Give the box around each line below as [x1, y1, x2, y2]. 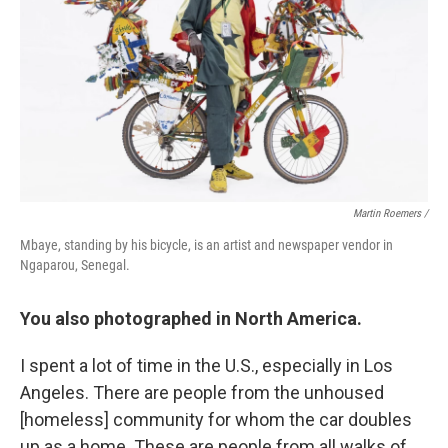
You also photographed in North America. [20, 308, 362, 329]
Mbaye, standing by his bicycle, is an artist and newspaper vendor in [20, 237, 393, 253]
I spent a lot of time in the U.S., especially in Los [20, 355, 393, 376]
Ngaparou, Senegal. [20, 257, 130, 273]
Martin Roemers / [353, 207, 428, 220]
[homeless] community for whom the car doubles [20, 409, 412, 430]
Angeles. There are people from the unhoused [20, 382, 384, 403]
